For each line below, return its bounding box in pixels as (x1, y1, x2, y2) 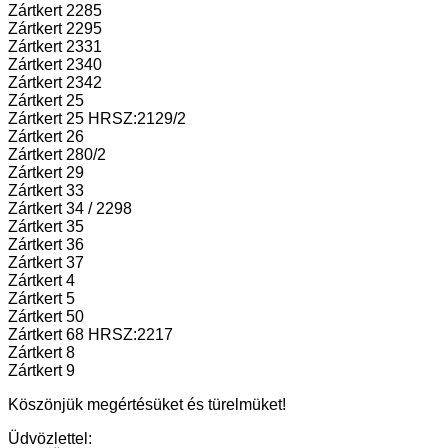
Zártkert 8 (8, 343, 75, 361)
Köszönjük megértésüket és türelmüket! (8, 395, 286, 413)
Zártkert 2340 (8, 55, 102, 73)
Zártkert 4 (8, 271, 75, 289)
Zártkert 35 (8, 217, 84, 235)
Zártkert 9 (8, 361, 75, 379)
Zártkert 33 (8, 181, 84, 199)
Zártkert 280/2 (8, 145, 106, 163)
